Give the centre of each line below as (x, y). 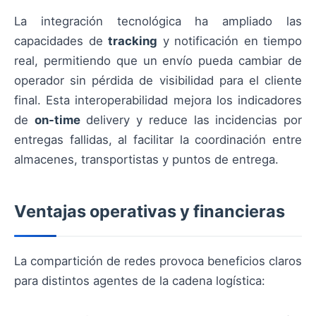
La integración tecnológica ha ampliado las (158, 22)
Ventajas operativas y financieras (150, 212)
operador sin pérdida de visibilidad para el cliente (158, 81)
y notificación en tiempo (230, 41)
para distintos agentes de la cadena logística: (140, 281)
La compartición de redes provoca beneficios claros (158, 261)
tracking (133, 41)
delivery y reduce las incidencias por (191, 120)
